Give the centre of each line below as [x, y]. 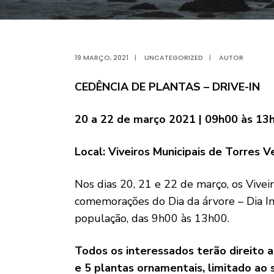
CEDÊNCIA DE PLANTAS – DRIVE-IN [167, 87]
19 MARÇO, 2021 [102, 57]
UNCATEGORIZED [174, 57]
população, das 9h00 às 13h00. [152, 218]
